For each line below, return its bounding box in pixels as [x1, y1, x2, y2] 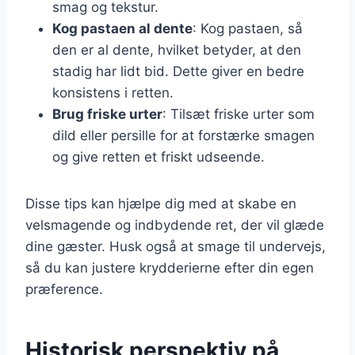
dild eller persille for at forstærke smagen [52, 127, 315, 143]
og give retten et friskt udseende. [52, 148, 265, 165]
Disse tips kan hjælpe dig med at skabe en [25, 195, 296, 212]
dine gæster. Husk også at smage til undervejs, [25, 238, 326, 254]
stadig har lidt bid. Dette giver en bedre [52, 63, 304, 79]
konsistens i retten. [52, 84, 174, 101]
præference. [25, 281, 103, 297]
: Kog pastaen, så [193, 20, 303, 36]
